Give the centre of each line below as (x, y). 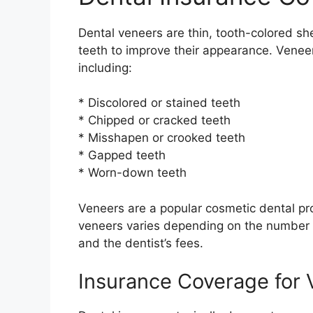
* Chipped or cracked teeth (154, 121)
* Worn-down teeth (132, 173)
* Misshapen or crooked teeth (162, 138)
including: (105, 67)
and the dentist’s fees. (141, 243)
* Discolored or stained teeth (159, 103)
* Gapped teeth (122, 155)
